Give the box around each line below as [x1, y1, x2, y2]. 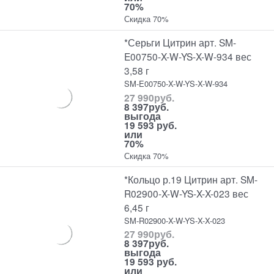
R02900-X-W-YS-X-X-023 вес [124, 186, 249, 200]
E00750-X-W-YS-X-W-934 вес [124, 50, 252, 64]
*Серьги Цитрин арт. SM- [124, 35, 237, 50]
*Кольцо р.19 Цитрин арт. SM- [124, 172, 258, 186]
